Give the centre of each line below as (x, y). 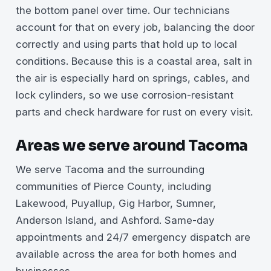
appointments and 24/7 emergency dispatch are (133, 237)
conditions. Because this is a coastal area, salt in (134, 61)
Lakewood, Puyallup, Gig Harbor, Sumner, (116, 203)
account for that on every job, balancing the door (135, 27)
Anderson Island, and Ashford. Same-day (115, 220)
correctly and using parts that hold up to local (126, 44)
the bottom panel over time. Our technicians (123, 10)
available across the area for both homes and (126, 254)
